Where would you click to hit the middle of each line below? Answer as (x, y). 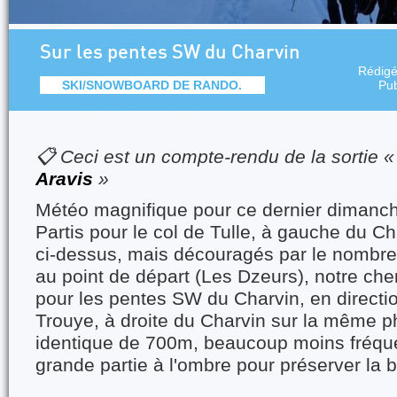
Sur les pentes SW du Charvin (170, 53)
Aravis (67, 179)
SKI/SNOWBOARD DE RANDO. (152, 85)
